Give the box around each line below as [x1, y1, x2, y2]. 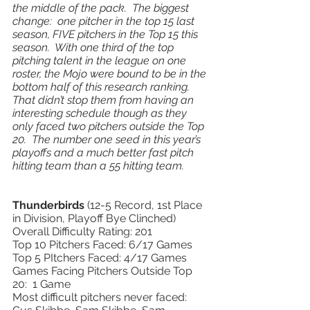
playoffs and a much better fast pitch [12, 146, 197, 159]
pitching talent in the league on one [12, 54, 189, 67]
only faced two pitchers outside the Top [12, 120, 207, 133]
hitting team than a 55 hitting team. [12, 159, 190, 172]
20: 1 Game [12, 277, 73, 291]
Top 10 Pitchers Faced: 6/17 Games [12, 238, 195, 251]
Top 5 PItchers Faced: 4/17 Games [12, 251, 190, 264]
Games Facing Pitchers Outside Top [12, 264, 195, 277]
